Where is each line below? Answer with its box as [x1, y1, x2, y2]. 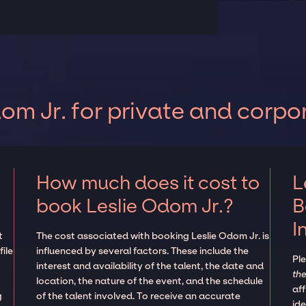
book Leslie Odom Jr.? [36, 195, 234, 218]
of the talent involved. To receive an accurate [36, 290, 241, 303]
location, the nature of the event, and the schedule [36, 275, 264, 288]
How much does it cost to [36, 171, 260, 195]
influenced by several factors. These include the [36, 245, 249, 258]
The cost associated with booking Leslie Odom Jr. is [36, 230, 270, 242]
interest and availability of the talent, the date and [36, 260, 264, 273]
